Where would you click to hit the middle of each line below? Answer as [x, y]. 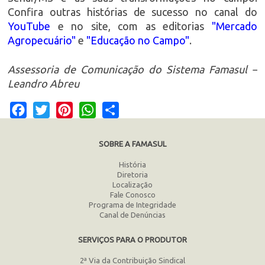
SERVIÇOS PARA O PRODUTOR [132, 239]
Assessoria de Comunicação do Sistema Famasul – [132, 70]
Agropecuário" [42, 41]
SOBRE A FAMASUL [132, 143]
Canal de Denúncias [132, 214]
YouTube [29, 26]
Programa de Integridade [132, 204]
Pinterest [92, 109]
